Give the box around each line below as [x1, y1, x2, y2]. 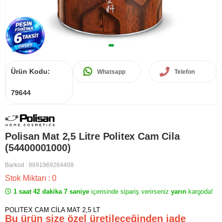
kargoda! [188, 188, 213, 196]
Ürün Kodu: [11, 67, 50, 75]
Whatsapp [97, 68, 126, 75]
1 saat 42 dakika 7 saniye [11, 188, 91, 196]
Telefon [174, 68, 195, 75]
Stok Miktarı [5, 174, 48, 183]
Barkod [5, 162, 24, 169]
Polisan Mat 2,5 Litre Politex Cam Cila [5, 131, 180, 142]
